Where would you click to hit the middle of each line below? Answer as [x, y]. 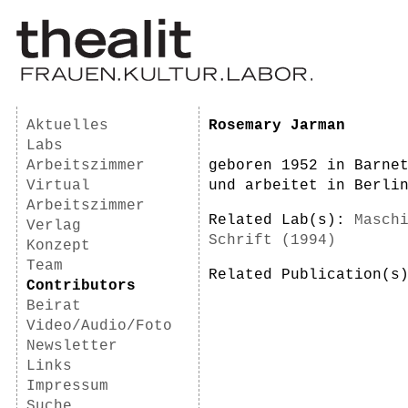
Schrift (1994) [272, 240]
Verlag [54, 226]
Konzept [58, 246]
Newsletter [72, 346]
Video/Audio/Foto [99, 326]
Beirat [54, 306]
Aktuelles [67, 126]
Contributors [81, 286]
